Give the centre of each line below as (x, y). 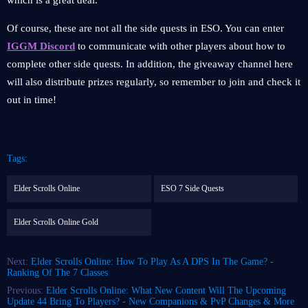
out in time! (32, 100)
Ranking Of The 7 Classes (57, 273)
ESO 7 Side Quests (192, 188)
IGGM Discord (41, 46)
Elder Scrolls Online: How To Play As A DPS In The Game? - (152, 262)
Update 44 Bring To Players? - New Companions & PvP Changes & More (151, 301)
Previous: (26, 290)
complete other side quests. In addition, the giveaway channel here (150, 64)
